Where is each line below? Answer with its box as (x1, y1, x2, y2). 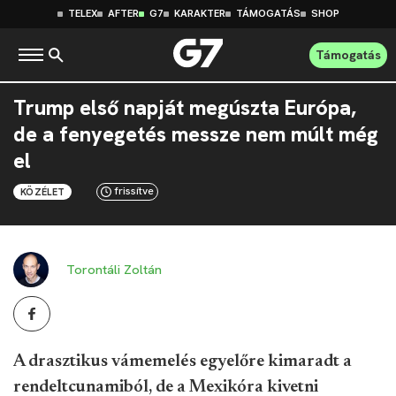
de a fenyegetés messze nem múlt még (13, 121, 378, 148)
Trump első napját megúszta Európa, (13, 95, 356, 121)
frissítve (115, 184, 155, 198)
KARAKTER (173, 8, 225, 19)
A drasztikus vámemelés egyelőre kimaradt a (13, 353, 352, 370)
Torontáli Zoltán (66, 262, 162, 278)
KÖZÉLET (20, 186, 65, 198)
